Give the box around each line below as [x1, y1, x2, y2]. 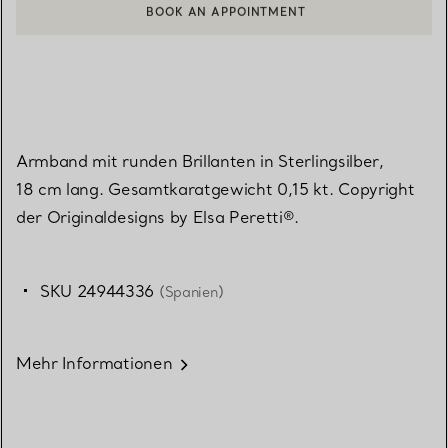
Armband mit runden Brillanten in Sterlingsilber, [16, 151, 384, 172]
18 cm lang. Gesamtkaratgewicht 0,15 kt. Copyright [16, 179, 415, 200]
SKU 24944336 [40, 281, 159, 302]
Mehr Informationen [16, 353, 173, 374]
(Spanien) [158, 283, 224, 302]
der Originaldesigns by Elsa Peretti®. [16, 207, 300, 228]
